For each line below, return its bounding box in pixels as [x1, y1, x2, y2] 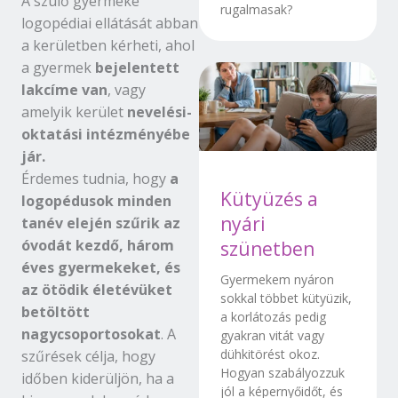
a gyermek [21, 57, 95, 77]
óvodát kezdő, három [21, 235, 174, 255]
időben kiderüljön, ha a [21, 368, 174, 388]
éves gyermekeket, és [21, 257, 180, 277]
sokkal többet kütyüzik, [220, 290, 352, 307]
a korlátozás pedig [220, 308, 326, 326]
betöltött [21, 301, 90, 322]
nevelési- [127, 101, 192, 122]
